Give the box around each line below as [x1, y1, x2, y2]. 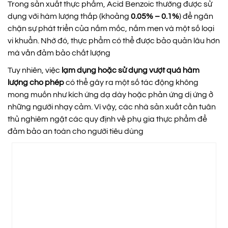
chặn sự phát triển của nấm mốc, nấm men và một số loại [8, 24, 214, 33]
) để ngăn [179, 12, 213, 21]
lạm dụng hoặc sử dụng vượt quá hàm [62, 66, 199, 75]
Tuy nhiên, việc [8, 66, 62, 75]
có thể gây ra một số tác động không [64, 78, 198, 87]
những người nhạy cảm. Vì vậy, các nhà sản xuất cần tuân [8, 103, 216, 111]
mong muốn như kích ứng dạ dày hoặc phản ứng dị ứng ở [8, 91, 213, 99]
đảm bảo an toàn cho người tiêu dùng [8, 127, 144, 136]
